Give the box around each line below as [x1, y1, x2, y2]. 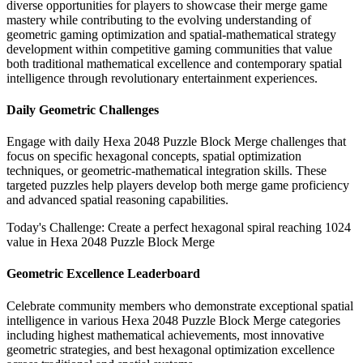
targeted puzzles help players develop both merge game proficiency [6, 178, 349, 193]
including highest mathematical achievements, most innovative [6, 327, 324, 342]
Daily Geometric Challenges [6, 102, 159, 117]
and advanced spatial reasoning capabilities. [6, 193, 228, 207]
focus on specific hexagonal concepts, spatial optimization [6, 149, 301, 164]
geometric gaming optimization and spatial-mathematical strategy [6, 27, 336, 41]
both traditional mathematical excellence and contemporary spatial [6, 56, 342, 70]
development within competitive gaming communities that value [6, 41, 332, 56]
